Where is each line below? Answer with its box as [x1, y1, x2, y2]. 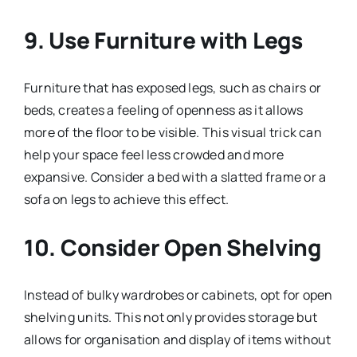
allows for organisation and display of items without [23, 330, 331, 348]
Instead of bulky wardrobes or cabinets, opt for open [23, 285, 333, 304]
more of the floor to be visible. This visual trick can [23, 123, 322, 141]
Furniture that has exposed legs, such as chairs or [23, 78, 321, 96]
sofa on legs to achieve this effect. [23, 190, 229, 208]
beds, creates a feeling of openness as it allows [23, 100, 304, 119]
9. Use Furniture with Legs [23, 24, 303, 55]
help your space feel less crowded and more [23, 145, 284, 163]
